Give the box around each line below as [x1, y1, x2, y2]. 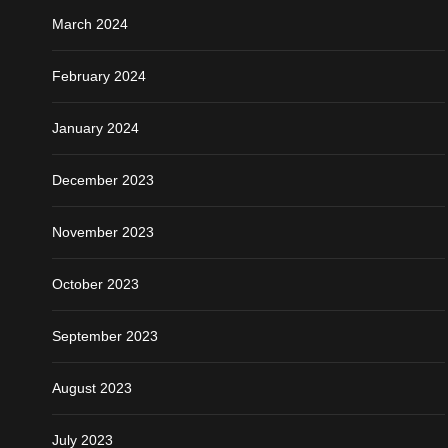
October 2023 [52, 275, 139, 292]
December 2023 [52, 171, 154, 188]
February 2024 [52, 67, 146, 84]
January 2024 [52, 119, 139, 136]
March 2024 [52, 15, 128, 32]
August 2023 [52, 379, 132, 396]
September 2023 [52, 327, 158, 344]
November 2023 [52, 223, 154, 240]
